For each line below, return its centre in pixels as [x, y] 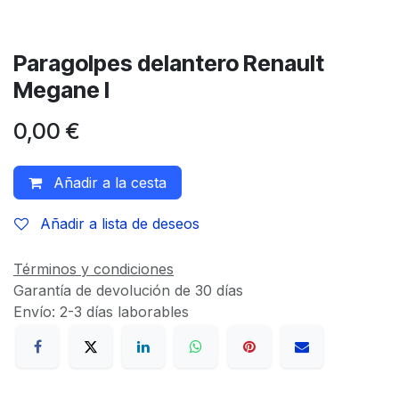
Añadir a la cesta [108, 182]
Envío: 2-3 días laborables [101, 311]
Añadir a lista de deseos [120, 223]
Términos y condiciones [94, 269]
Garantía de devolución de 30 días [128, 290]
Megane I [61, 90]
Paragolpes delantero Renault [169, 63]
